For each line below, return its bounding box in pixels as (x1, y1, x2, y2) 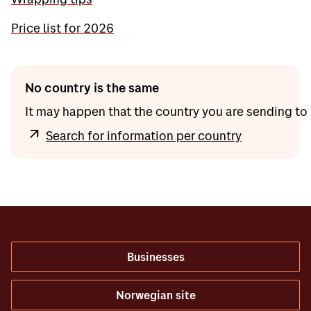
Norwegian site (115, 288, 196, 302)
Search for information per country (46, 127, 242, 144)
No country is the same (25, 79, 159, 96)
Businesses (126, 250, 185, 264)
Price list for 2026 (11, 19, 114, 36)
